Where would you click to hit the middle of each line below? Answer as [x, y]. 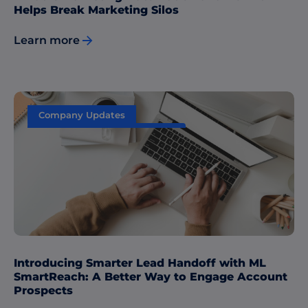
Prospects [43, 291]
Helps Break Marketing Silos [96, 10]
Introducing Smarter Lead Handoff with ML [140, 263]
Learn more [47, 41]
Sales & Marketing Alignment [107, 134]
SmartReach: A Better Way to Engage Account [151, 277]
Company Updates [82, 115]
